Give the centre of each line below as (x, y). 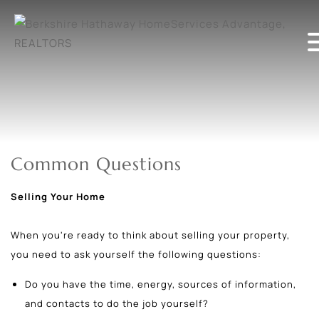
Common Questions (96, 164)
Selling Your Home (58, 196)
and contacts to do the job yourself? (117, 303)
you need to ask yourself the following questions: (136, 254)
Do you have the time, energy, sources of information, (161, 284)
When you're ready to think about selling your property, (150, 235)
